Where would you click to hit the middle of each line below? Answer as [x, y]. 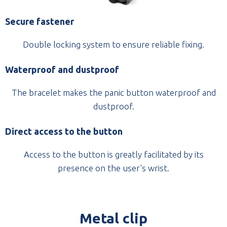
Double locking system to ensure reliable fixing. [113, 45]
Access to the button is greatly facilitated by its [113, 155]
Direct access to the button [64, 131]
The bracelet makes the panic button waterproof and [113, 93]
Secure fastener [40, 22]
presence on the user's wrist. [113, 168]
